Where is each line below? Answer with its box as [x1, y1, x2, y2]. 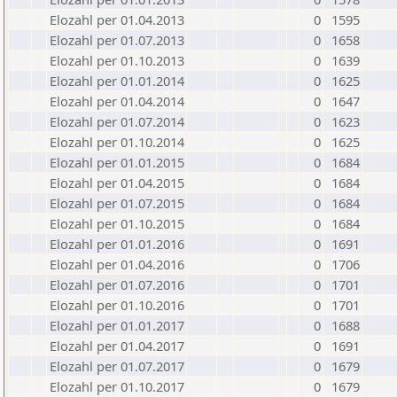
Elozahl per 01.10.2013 [50, 51, 184, 69]
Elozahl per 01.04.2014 [50, 92, 184, 110]
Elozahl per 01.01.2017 [50, 316, 184, 334]
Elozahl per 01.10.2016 [50, 296, 184, 314]
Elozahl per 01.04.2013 [50, 11, 184, 28]
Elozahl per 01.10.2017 [50, 378, 184, 395]
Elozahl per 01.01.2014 [50, 72, 184, 90]
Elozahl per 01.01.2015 [50, 153, 184, 171]
